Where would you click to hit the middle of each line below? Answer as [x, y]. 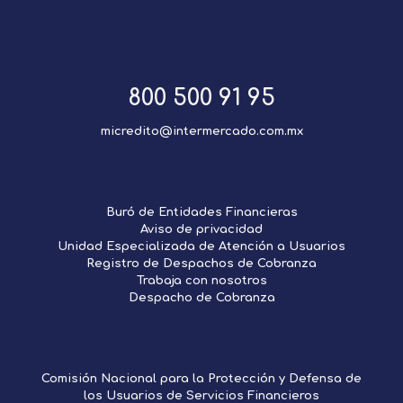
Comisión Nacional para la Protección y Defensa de [201, 378]
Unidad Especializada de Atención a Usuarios [201, 246]
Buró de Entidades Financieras [201, 212]
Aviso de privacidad [201, 229]
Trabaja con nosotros [201, 280]
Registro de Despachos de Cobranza [201, 263]
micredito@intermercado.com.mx [201, 131]
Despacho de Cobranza [201, 297]
